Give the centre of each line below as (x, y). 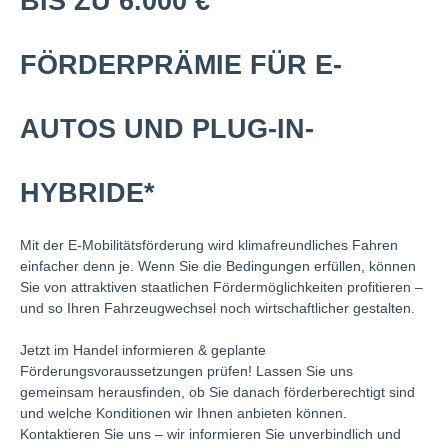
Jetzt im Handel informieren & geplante (143, 349)
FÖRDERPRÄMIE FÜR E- (181, 64)
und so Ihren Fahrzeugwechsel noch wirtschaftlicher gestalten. (217, 307)
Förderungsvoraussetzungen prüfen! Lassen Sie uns (186, 370)
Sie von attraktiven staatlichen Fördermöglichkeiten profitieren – (221, 286)
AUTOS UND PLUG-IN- (167, 128)
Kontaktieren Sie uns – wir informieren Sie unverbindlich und (210, 433)
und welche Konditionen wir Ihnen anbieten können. (183, 412)
